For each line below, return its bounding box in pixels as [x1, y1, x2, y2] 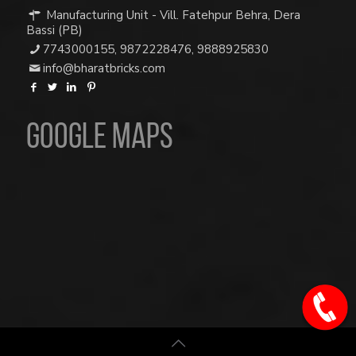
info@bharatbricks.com [43, 60, 165, 77]
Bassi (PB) [26, 22, 83, 39]
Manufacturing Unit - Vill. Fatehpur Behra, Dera [43, 7, 300, 24]
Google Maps [26, 121, 173, 157]
